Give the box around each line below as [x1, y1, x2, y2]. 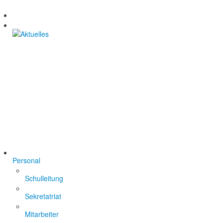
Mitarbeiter [25, 209, 59, 219]
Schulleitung [25, 173, 63, 183]
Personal [12, 155, 40, 165]
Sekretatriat [25, 191, 61, 201]
